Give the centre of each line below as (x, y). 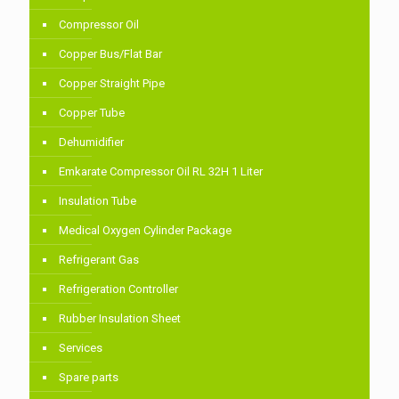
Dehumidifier (91, 142)
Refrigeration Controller (118, 289)
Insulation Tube (98, 200)
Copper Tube (92, 112)
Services (81, 347)
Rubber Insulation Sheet (120, 318)
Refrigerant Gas (99, 259)
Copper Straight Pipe (112, 83)
